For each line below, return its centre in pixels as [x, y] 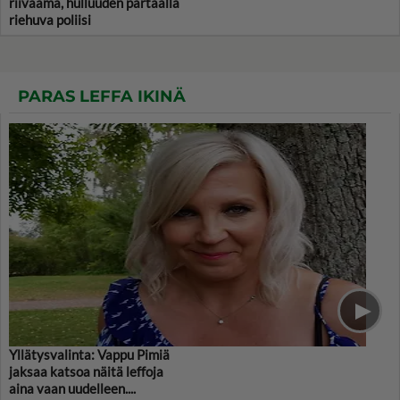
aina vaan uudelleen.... [72, 388]
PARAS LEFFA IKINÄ [102, 96]
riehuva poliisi [50, 19]
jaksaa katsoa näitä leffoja [86, 371]
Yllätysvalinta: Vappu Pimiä [89, 354]
